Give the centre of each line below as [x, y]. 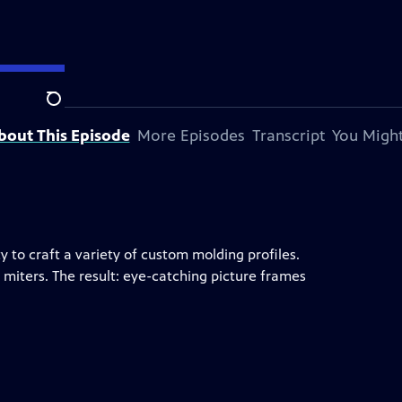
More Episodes [191, 135]
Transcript [288, 135]
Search [68, 109]
